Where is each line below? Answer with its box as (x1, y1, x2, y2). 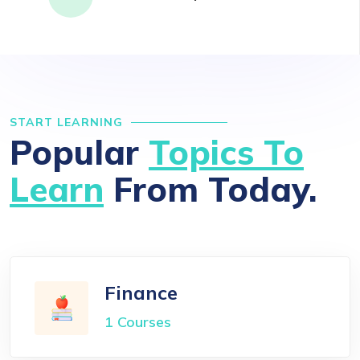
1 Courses (104, 312, 171, 331)
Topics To (149, 130, 304, 174)
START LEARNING (10, 114, 123, 129)
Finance (104, 280, 178, 305)
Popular (10, 130, 149, 174)
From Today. (104, 167, 317, 211)
